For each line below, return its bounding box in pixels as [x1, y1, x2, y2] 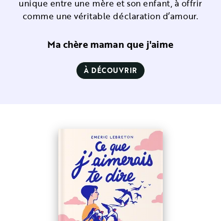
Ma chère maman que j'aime [47, 37, 174, 51]
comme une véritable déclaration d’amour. [22, 10, 199, 22]
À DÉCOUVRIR [84, 65, 137, 75]
